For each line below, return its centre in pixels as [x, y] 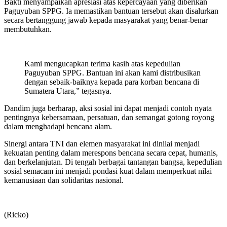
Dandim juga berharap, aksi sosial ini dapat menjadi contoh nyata [108, 108]
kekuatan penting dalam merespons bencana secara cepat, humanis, [111, 153]
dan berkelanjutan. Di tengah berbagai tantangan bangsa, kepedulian [113, 162]
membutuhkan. [28, 29]
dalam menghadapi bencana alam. [58, 126]
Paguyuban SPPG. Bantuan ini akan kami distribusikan [112, 72]
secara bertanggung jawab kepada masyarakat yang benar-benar [106, 20]
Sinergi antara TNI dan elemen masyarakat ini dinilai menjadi [102, 143]
